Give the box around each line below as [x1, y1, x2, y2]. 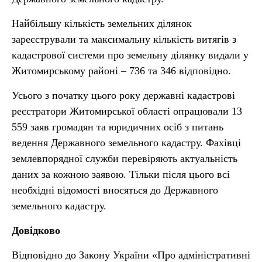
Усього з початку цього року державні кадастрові [12, 89, 235, 101]
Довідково [12, 225, 60, 236]
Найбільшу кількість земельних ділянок [12, 18, 192, 29]
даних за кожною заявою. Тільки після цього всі [12, 168, 230, 180]
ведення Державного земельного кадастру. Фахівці [12, 137, 241, 149]
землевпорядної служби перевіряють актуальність [12, 153, 237, 164]
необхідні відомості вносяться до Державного [12, 184, 218, 196]
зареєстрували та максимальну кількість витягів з [12, 33, 236, 45]
